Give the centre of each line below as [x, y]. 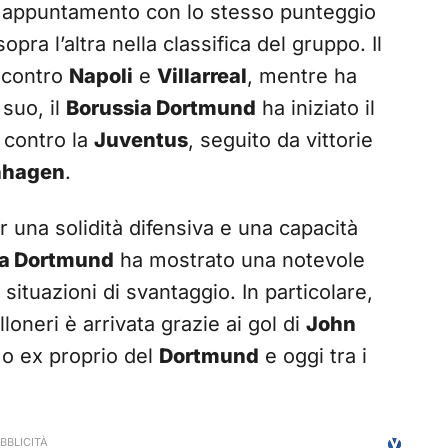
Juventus [141, 140]
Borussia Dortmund [161, 108]
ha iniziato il [315, 108]
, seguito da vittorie [280, 140]
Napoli [101, 76]
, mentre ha [302, 76]
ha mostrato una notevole [239, 260]
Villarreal [202, 76]
